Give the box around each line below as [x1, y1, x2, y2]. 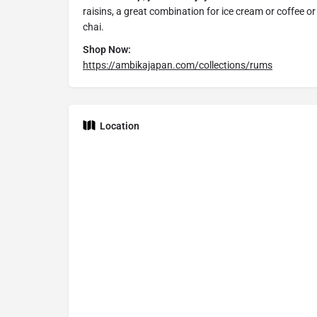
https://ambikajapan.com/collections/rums [83, 59, 272, 71]
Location [100, 120, 139, 132]
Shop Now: [83, 44, 131, 56]
